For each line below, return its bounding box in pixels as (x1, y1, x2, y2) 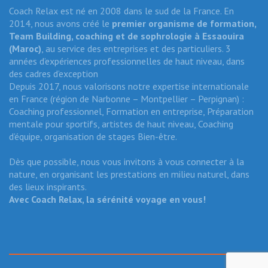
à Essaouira (194, 29, 244, 42)
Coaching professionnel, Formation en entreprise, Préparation (9, 105, 254, 117)
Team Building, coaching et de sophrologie (9, 29, 192, 42)
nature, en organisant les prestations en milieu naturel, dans (9, 167, 249, 180)
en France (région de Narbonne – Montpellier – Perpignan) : (9, 92, 244, 105)
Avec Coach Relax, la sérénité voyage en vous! (9, 193, 206, 205)
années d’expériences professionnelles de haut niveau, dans (9, 54, 245, 67)
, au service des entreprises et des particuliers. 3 (41, 42, 231, 54)
